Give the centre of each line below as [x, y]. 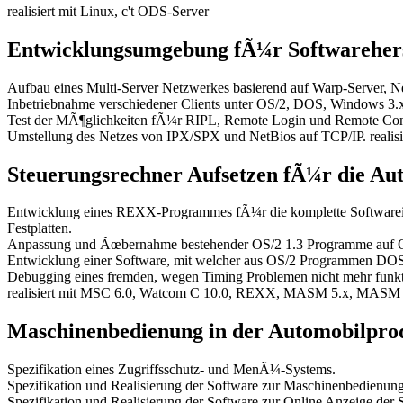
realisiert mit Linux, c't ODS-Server [108, 11]
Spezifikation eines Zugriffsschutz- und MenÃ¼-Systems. [171, 370]
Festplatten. [40, 228]
